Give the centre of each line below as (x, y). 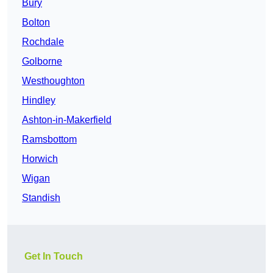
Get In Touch (54, 257)
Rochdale (43, 42)
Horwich (40, 159)
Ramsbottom (49, 140)
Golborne (42, 62)
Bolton (36, 23)
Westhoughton (53, 81)
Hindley (39, 101)
